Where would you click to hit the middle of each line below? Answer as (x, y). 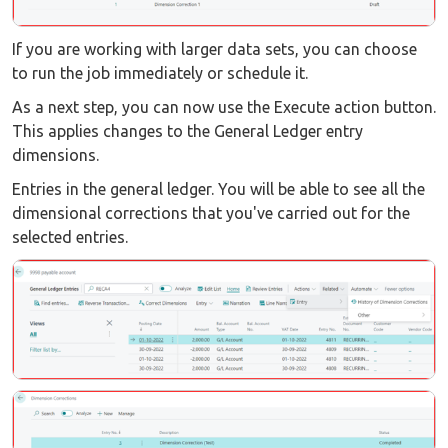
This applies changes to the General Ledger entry (187, 131)
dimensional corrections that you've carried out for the (211, 213)
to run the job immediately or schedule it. (160, 73)
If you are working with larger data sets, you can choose (214, 49)
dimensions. (55, 155)
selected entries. (70, 237)
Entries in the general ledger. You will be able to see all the (218, 189)
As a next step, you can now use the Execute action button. (224, 107)
